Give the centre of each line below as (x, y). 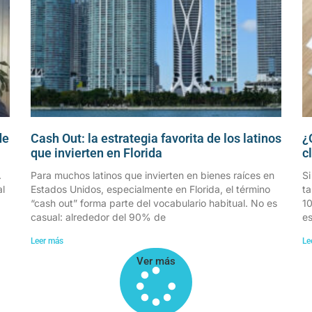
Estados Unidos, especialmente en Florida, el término (150, 189)
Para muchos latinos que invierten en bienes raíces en (153, 175)
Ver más (156, 261)
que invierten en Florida (96, 153)
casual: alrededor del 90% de (98, 217)
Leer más (47, 241)
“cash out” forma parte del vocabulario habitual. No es (154, 203)
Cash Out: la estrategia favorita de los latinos (156, 138)
